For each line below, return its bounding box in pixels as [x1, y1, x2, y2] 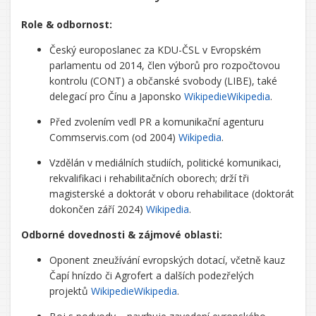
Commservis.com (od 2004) [49, 130, 178, 144]
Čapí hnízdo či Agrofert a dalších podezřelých [49, 269, 254, 282]
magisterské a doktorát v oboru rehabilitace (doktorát [49, 187, 294, 200]
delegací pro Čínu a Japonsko [49, 90, 184, 103]
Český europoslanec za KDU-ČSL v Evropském [49, 43, 261, 56]
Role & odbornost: [21, 18, 112, 31]
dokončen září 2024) [49, 202, 146, 216]
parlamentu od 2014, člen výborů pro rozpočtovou [49, 59, 280, 72]
